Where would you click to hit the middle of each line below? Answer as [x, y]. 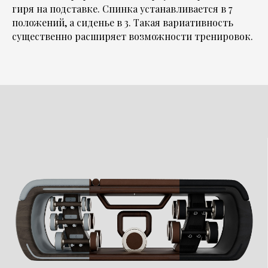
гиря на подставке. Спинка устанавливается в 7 [122, 9]
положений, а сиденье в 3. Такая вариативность [123, 22]
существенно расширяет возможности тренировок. [133, 36]
